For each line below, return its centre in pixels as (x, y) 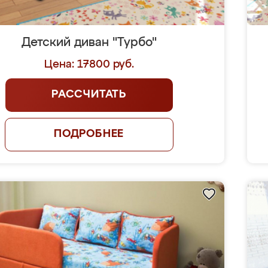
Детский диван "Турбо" (89, 42)
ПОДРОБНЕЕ (89, 134)
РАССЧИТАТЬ (89, 95)
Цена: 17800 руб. (89, 65)
